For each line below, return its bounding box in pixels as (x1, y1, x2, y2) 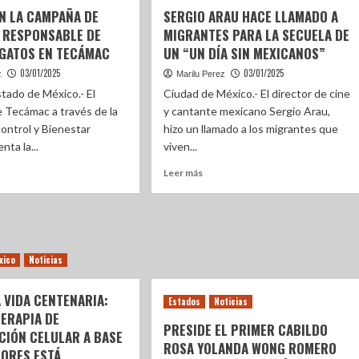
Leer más (163, 167, 204, 179)
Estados (168, 295, 201, 308)
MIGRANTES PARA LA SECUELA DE (163, 25, 350, 45)
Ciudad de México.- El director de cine (163, 87, 351, 100)
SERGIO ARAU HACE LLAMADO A (163, 6, 339, 26)
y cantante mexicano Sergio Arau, (163, 104, 331, 118)
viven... (163, 139, 198, 153)
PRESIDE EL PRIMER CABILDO (163, 320, 329, 340)
